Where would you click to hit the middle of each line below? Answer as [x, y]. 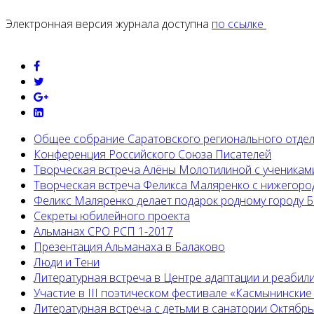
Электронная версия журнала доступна [109, 24]
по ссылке [239, 24]
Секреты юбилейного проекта [112, 216]
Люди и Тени [67, 262]
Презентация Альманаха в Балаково [129, 247]
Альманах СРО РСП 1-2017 [103, 232]
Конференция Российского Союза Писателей [152, 155]
